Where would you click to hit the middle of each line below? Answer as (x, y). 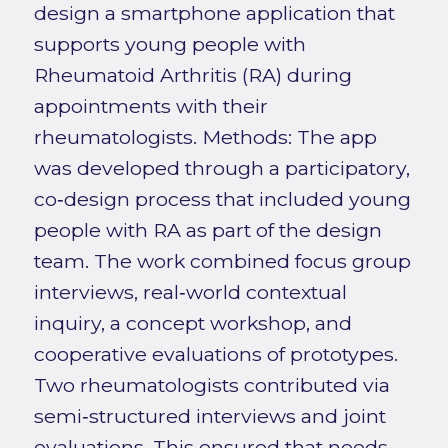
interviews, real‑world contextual (190, 291)
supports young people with (169, 43)
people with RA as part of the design (207, 229)
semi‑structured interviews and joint (209, 415)
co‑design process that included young (222, 198)
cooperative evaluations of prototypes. (215, 353)
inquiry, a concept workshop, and (192, 322)
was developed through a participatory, (221, 167)
